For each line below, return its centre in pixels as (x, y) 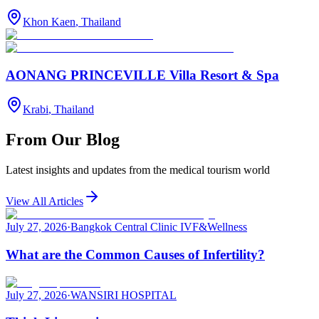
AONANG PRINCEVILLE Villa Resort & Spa (142, 75)
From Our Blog (63, 140)
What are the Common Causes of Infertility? (135, 254)
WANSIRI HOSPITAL (124, 295)
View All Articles (45, 202)
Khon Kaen (49, 22)
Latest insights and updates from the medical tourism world (138, 170)
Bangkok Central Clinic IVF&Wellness (159, 227)
